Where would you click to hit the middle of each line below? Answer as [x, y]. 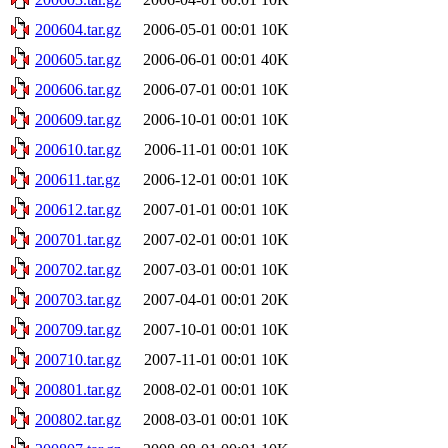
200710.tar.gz [78, 359]
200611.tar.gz [77, 179]
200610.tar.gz [78, 149]
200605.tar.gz [78, 59]
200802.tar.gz [78, 419]
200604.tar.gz [78, 29]
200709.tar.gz [78, 329]
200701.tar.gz [78, 239]
